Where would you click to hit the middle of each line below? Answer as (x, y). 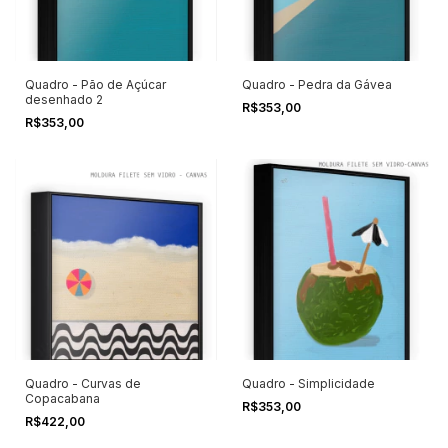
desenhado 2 (64, 99)
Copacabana (62, 399)
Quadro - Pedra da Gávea (316, 84)
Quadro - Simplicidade (308, 384)
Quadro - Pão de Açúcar (95, 84)
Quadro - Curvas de (83, 384)
